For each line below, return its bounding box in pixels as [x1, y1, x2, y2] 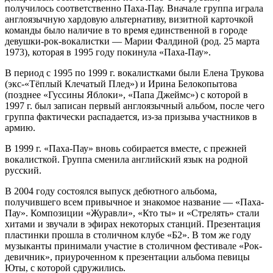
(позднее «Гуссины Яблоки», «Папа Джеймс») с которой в [5, 90, 248, 100]
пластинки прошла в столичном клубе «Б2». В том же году [5, 230, 251, 240]
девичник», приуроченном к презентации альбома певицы [5, 252, 250, 262]
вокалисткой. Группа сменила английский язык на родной [5, 154, 248, 165]
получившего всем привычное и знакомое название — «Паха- [5, 197, 264, 207]
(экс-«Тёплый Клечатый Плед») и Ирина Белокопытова [5, 79, 237, 89]
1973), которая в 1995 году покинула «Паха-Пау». [5, 47, 211, 57]
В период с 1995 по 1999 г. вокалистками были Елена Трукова [5, 68, 264, 78]
